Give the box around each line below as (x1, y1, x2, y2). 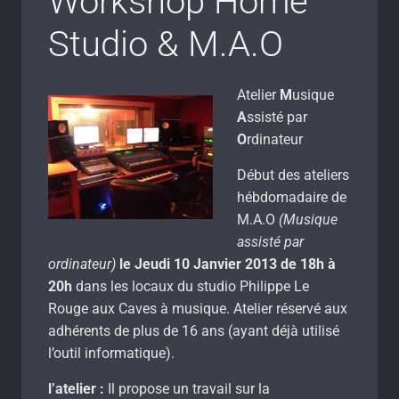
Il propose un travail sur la (104, 379, 270, 397)
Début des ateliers (237, 166, 350, 183)
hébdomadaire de (237, 188, 347, 206)
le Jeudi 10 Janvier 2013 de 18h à (119, 255, 336, 273)
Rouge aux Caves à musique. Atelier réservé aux (48, 299, 347, 317)
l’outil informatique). (48, 344, 175, 362)
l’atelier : (48, 379, 104, 397)
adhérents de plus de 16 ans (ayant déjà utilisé (48, 322, 339, 339)
